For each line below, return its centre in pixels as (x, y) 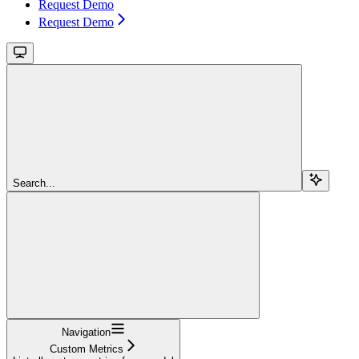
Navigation (86, 332)
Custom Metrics (86, 349)
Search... (34, 183)
